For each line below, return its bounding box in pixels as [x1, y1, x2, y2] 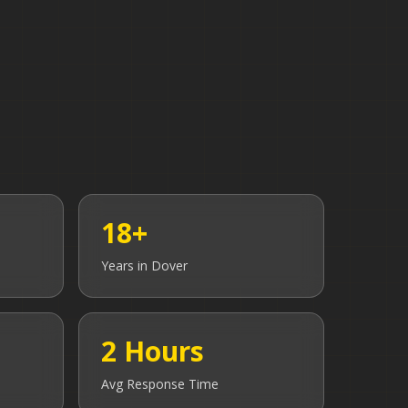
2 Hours [101, 331, 204, 370]
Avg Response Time [101, 374, 219, 393]
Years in [101, 256, 151, 274]
